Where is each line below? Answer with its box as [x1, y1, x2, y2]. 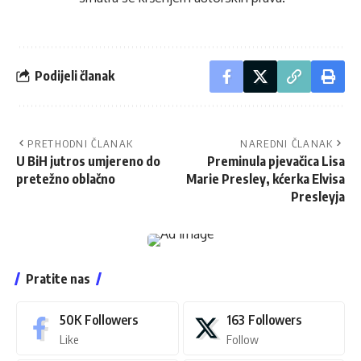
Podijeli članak [35, 68, 114, 85]
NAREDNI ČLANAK [240, 136, 334, 150]
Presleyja [291, 188, 345, 205]
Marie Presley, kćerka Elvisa [186, 170, 345, 187]
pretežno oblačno [16, 170, 115, 187]
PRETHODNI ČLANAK [27, 136, 134, 150]
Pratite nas [26, 270, 90, 287]
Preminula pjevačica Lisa [207, 152, 345, 169]
